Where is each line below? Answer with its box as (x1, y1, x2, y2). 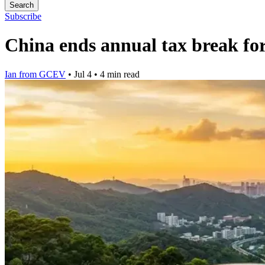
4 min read (100, 69, 140, 79)
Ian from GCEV (5, 69, 66, 79)
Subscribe (5, 11, 41, 21)
